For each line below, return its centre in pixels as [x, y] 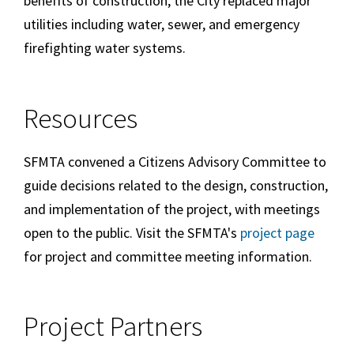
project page [277, 232]
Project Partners [113, 327]
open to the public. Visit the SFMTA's [132, 232]
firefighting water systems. [105, 48]
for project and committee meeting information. [169, 256]
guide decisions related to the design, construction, [176, 185]
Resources [81, 118]
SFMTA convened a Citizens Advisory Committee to [175, 161]
